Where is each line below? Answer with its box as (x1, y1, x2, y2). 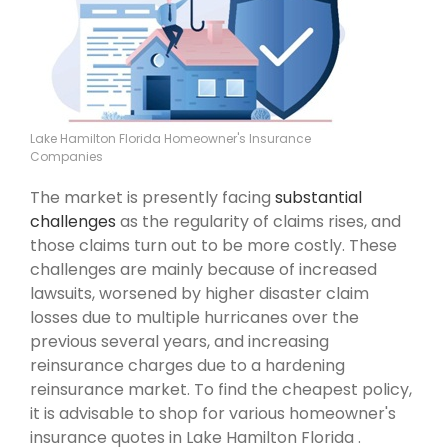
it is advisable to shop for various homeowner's (30, 401, 396, 425)
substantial (275, 185, 362, 209)
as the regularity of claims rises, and (116, 209, 401, 233)
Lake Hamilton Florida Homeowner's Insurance (30, 129, 311, 147)
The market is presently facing (30, 185, 275, 209)
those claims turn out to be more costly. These (30, 233, 397, 257)
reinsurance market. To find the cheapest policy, (30, 377, 412, 401)
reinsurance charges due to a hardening (30, 353, 345, 377)
